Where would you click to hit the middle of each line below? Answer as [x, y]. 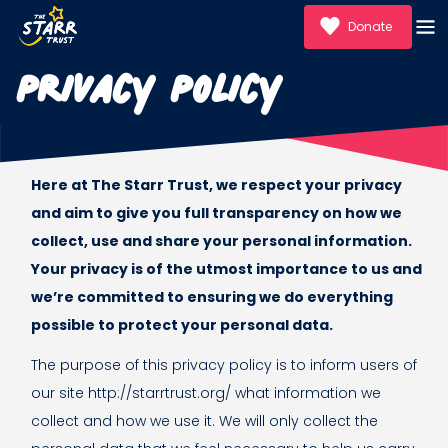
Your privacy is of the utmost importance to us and [226, 269]
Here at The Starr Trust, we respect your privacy [216, 185]
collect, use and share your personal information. [221, 241]
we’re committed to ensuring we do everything [212, 297]
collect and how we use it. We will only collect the [204, 421]
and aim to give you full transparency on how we [216, 213]
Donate [370, 26]
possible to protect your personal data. [182, 325]
